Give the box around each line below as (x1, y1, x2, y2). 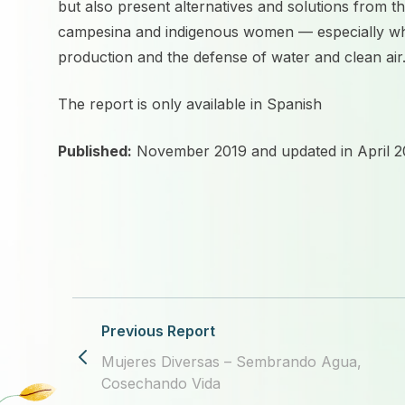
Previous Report (101, 322, 215, 340)
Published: (58, 142, 132, 160)
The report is (58, 95, 152, 113)
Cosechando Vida (101, 374, 221, 392)
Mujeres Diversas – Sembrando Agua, (101, 353, 362, 371)
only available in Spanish (152, 95, 322, 113)
